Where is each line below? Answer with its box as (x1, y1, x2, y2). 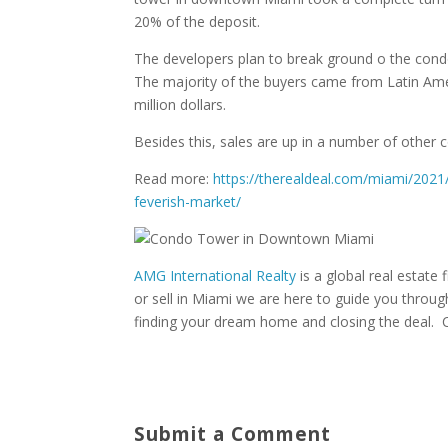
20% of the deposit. (134, 12, 261, 31)
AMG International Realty (134, 266, 297, 285)
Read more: (134, 169, 214, 188)
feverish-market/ (134, 192, 242, 211)
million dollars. (134, 95, 227, 114)
